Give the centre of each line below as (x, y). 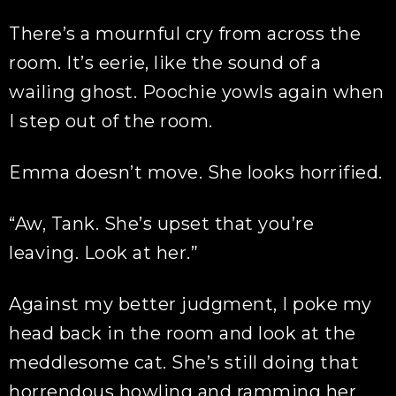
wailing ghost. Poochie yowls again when (197, 92)
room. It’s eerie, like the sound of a (165, 63)
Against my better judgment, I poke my (190, 304)
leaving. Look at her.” (104, 253)
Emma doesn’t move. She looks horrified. (196, 172)
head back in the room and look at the (183, 333)
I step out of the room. (111, 121)
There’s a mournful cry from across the (185, 34)
